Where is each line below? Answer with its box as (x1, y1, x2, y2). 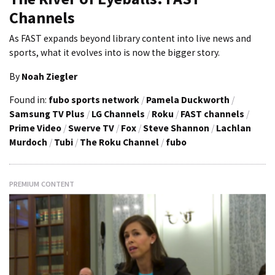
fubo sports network (48, 94, 139, 106)
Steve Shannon (143, 122, 209, 134)
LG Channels (91, 108, 145, 120)
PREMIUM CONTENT (9, 179, 74, 189)
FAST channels (180, 108, 244, 120)
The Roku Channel (80, 136, 159, 149)
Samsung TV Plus (9, 108, 85, 120)
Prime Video (9, 122, 61, 134)
